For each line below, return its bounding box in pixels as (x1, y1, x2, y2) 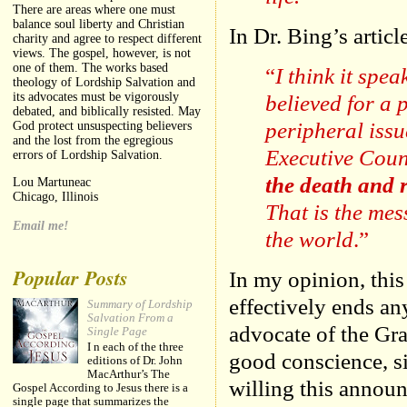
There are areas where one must (13, 3, 176, 17)
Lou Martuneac (13, 174, 92, 189)
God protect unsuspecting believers (13, 119, 193, 134)
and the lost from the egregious (13, 134, 174, 148)
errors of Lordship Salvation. (13, 148, 164, 163)
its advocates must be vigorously (13, 90, 180, 104)
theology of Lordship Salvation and (13, 75, 196, 90)
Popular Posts (13, 263, 129, 292)
